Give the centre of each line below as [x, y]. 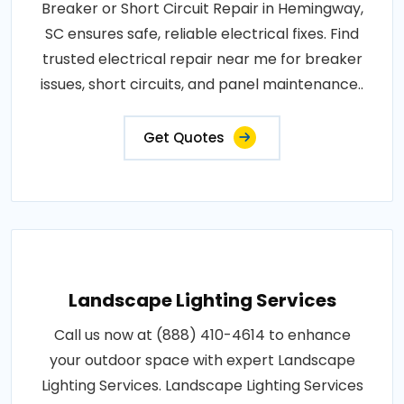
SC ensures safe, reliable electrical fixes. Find [202, 34]
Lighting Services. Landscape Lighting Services [202, 386]
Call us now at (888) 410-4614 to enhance [202, 335]
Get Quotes [184, 138]
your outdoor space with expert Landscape [202, 361]
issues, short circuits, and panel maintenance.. [202, 85]
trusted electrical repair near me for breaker [202, 60]
